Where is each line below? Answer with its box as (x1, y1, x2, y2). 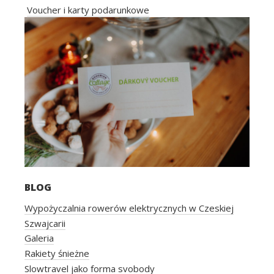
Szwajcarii (24, 217, 65, 229)
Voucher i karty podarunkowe (27, 3, 149, 16)
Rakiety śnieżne (24, 246, 89, 259)
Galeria (24, 231, 54, 244)
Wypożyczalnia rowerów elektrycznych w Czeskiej (24, 201, 234, 214)
